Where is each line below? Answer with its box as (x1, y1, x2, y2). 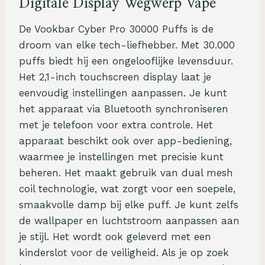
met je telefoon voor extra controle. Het (19, 119, 213, 131)
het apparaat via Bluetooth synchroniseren (19, 103, 228, 115)
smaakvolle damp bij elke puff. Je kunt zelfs (19, 199, 238, 211)
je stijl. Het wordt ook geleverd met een (19, 231, 211, 243)
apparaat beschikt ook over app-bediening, (19, 135, 232, 147)
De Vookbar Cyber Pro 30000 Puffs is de (19, 23, 214, 35)
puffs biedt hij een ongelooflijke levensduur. (19, 55, 233, 67)
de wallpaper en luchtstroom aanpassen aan (19, 215, 240, 227)
